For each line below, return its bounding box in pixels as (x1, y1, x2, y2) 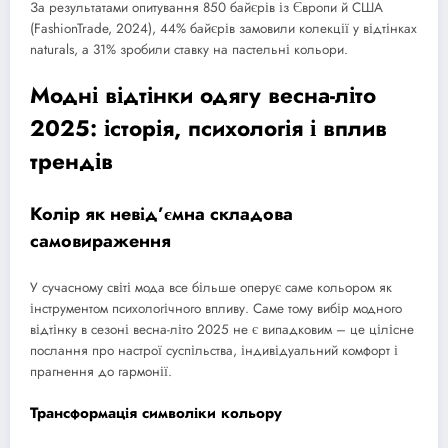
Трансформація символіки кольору (30, 401, 282, 424)
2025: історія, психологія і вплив (30, 112, 387, 145)
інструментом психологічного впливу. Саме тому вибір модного (30, 299, 402, 319)
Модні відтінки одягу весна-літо (30, 79, 376, 112)
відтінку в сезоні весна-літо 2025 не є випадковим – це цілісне (30, 320, 414, 340)
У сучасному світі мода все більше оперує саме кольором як (30, 278, 392, 298)
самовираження (30, 227, 171, 254)
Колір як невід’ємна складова (30, 200, 293, 227)
